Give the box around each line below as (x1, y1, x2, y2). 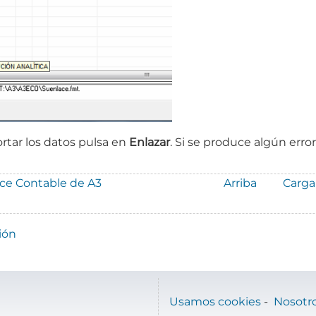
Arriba (223, 176, 257, 190)
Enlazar (129, 135, 171, 149)
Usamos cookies (169, 294, 261, 308)
